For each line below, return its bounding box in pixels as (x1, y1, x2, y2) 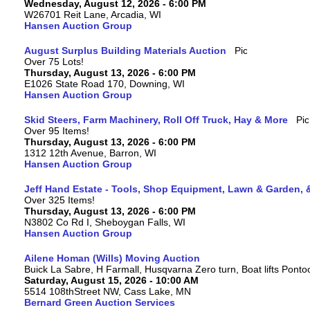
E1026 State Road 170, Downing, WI (24, 78, 185, 89)
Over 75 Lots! (24, 56, 84, 67)
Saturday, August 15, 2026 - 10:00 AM (24, 275, 199, 286)
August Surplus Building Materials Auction (24, 45, 226, 56)
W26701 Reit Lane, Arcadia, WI (24, 9, 161, 20)
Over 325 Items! (24, 194, 95, 206)
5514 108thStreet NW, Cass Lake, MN (24, 286, 191, 297)
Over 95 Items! (24, 125, 89, 136)
